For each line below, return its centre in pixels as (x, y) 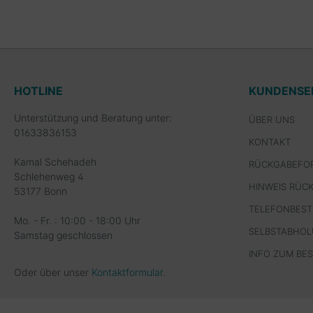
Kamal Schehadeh (55, 162)
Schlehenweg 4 (49, 176)
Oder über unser (53, 272)
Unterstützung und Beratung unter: (93, 118)
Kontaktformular (127, 272)
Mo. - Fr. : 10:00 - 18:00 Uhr (77, 220)
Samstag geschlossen (63, 235)
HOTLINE (38, 91)
